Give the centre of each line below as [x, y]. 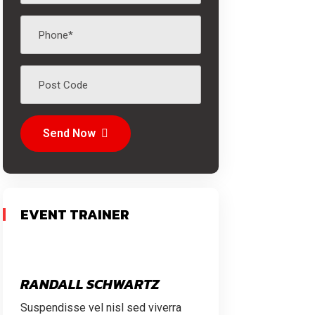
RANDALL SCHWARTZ [90, 284]
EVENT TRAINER [75, 214]
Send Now [69, 133]
